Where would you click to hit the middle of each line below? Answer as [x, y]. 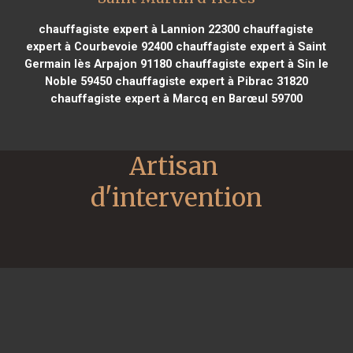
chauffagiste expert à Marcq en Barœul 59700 [176, 98]
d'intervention [176, 197]
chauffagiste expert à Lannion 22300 [139, 29]
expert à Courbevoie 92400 [100, 46]
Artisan [174, 166]
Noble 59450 [78, 81]
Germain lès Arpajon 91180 [98, 63]
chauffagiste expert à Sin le [250, 63]
